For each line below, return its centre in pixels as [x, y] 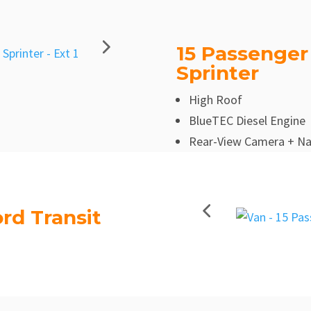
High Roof [215, 99]
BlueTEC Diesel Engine [247, 120]
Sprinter [217, 73]
